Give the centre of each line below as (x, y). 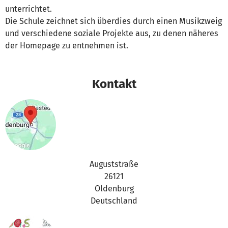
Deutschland (114, 201)
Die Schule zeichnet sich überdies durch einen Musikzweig (113, 21)
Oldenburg (114, 189)
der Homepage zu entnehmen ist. (67, 46)
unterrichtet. (28, 9)
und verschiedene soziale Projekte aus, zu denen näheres (112, 33)
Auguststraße (114, 164)
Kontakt (114, 84)
